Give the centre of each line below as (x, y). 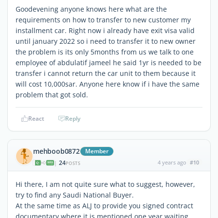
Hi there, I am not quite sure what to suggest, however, (105, 184)
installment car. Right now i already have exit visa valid (105, 30)
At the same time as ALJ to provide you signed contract (104, 205)
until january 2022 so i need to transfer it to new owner (106, 41)
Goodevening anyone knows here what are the (91, 9)
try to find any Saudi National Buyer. (75, 195)
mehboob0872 (56, 151)
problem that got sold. (52, 94)
